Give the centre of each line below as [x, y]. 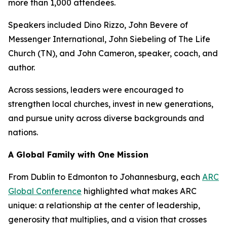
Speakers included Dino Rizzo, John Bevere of [98, 25]
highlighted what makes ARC [139, 191]
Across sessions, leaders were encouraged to [96, 90]
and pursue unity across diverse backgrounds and [106, 118]
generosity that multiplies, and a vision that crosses [107, 219]
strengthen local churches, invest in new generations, [111, 104]
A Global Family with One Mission [78, 155]
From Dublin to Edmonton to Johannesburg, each [105, 177]
